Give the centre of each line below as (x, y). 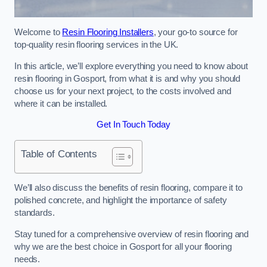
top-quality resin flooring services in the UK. (97, 45)
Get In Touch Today (133, 125)
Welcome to (38, 32)
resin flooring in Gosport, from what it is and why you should (128, 78)
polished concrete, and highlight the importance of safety (121, 201)
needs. (27, 259)
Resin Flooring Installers (108, 32)
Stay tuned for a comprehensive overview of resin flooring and (132, 234)
